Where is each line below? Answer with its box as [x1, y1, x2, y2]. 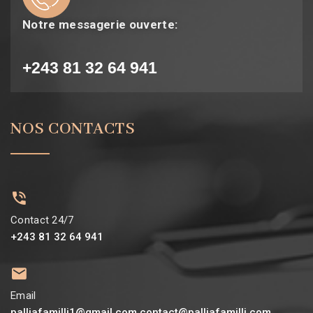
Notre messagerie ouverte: [22, 17, 178, 31]
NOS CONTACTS [10, 118, 135, 139]
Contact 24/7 [10, 213, 74, 226]
